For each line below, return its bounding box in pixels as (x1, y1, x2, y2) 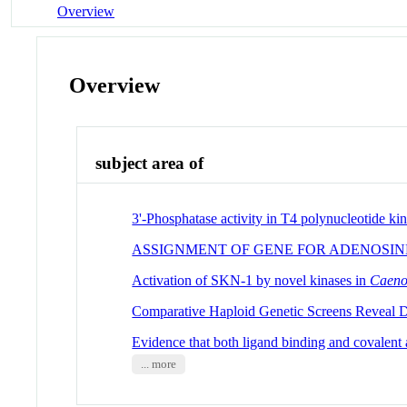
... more (140, 357, 176, 371)
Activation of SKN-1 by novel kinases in (132, 272, 371, 288)
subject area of (95, 154, 204, 174)
